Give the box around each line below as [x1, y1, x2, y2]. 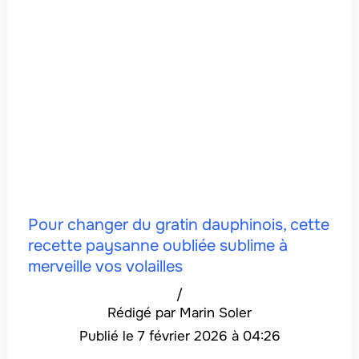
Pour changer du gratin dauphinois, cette [27, 215, 329, 236]
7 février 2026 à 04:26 [137, 328, 280, 345]
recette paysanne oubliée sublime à [27, 236, 288, 256]
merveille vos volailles [27, 256, 183, 277]
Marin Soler [179, 305, 252, 322]
